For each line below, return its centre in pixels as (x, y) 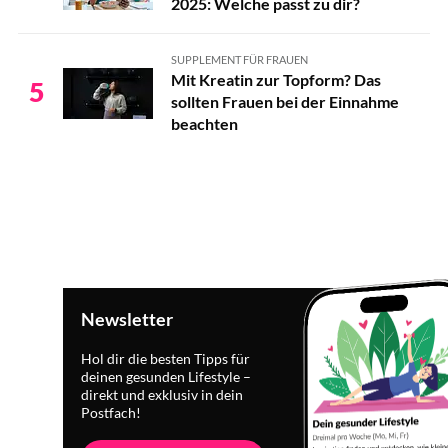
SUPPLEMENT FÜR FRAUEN (239, 59)
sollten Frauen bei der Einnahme (284, 101)
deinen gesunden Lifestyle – (166, 377)
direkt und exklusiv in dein (162, 395)
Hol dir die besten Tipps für (166, 359)
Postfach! (111, 413)
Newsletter (127, 319)
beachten (204, 123)
